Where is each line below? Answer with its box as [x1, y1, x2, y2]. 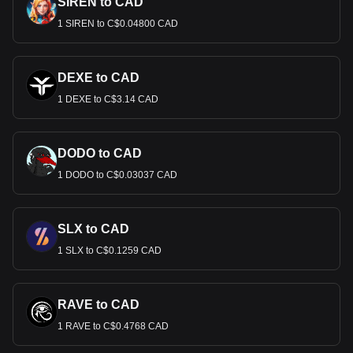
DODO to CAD [58, 147, 142, 160]
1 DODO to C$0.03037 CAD [58, 169, 177, 180]
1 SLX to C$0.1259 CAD [58, 245, 162, 256]
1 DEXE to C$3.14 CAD [58, 94, 158, 105]
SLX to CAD [58, 222, 129, 236]
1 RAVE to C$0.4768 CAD [58, 321, 169, 332]
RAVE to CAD [58, 298, 139, 311]
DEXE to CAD [58, 71, 139, 84]
